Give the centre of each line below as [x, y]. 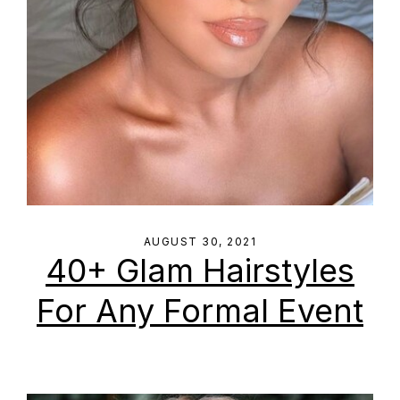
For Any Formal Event [200, 311]
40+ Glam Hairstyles [200, 271]
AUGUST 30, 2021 [200, 242]
